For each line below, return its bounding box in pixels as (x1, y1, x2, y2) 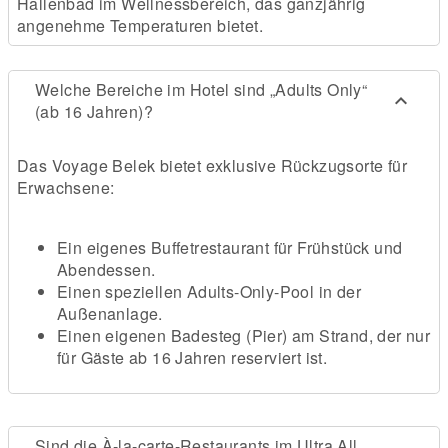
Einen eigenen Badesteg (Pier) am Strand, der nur (57, 324, 431, 348)
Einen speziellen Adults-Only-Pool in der (57, 280, 361, 304)
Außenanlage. (57, 302, 163, 326)
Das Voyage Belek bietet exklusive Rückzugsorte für (17, 154, 407, 178)
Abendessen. (57, 258, 156, 282)
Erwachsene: (17, 176, 115, 200)
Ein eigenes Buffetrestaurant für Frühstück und (57, 236, 403, 260)
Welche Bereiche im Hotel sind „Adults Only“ (35, 78, 368, 102)
